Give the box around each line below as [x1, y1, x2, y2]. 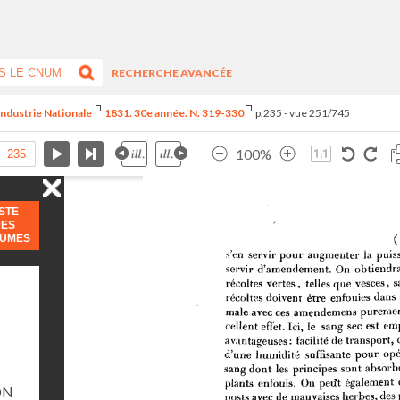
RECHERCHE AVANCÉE [112, 65, 233, 79]
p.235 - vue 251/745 [254, 106, 350, 120]
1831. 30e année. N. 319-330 [104, 106, 244, 120]
